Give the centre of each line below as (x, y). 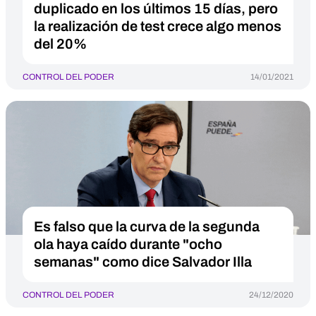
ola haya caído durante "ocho (128, 244)
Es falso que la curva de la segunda (147, 226)
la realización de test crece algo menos (158, 26)
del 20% (60, 44)
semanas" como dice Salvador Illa (143, 262)
